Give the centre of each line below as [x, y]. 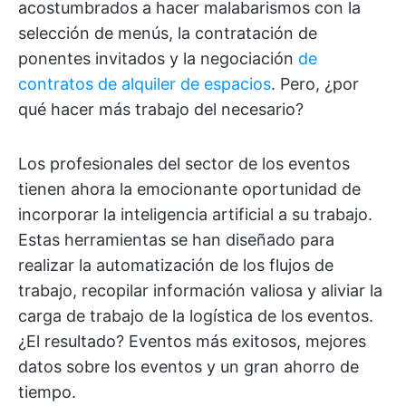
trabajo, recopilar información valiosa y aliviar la [200, 290]
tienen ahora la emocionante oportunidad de [189, 189]
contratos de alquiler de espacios [145, 84]
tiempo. [47, 392]
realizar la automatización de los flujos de [176, 265]
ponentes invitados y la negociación [158, 58]
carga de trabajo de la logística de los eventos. [196, 316]
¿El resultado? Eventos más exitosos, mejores [192, 341]
